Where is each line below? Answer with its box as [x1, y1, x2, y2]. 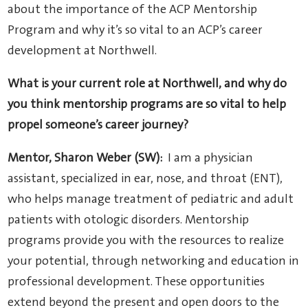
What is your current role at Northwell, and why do [8, 78, 287, 91]
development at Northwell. [8, 45, 157, 58]
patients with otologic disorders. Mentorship [8, 214, 250, 227]
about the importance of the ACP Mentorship [8, 3, 258, 16]
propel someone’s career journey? [8, 119, 189, 132]
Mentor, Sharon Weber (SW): [8, 152, 163, 165]
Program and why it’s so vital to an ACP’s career [8, 24, 263, 37]
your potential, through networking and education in [8, 255, 300, 268]
